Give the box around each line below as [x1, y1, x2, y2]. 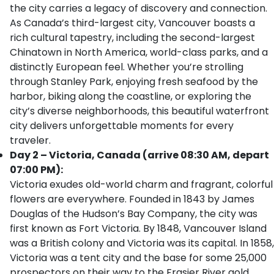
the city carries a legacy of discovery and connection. [10, 1, 267, 15]
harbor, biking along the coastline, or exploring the [10, 89, 251, 103]
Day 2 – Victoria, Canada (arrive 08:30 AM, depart [10, 148, 269, 162]
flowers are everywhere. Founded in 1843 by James [10, 192, 254, 206]
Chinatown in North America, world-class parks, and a [10, 45, 268, 59]
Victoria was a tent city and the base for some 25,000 [10, 251, 267, 265]
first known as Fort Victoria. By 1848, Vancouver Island [10, 221, 267, 235]
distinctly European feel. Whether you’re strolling [10, 60, 243, 74]
